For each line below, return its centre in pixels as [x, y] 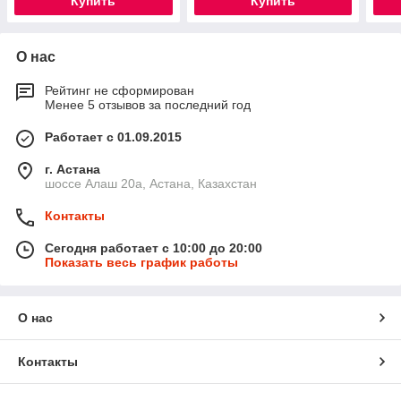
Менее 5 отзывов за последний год [148, 105]
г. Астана [73, 170]
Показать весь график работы [141, 263]
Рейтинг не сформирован [119, 91]
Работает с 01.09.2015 [113, 137]
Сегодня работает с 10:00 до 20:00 [154, 248]
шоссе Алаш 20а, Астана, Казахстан [151, 184]
